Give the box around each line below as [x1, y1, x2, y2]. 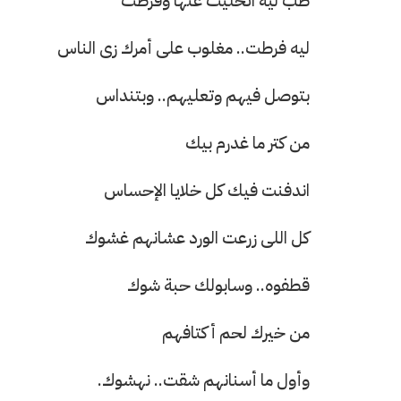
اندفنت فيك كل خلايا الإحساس [100, 176, 310, 203]
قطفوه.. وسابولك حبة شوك [127, 271, 310, 298]
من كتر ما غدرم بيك [185, 129, 310, 156]
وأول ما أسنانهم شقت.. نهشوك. [94, 366, 310, 393]
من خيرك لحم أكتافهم [162, 319, 310, 346]
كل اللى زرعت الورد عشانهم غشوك [81, 224, 310, 251]
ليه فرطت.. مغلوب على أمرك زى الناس [54, 34, 310, 61]
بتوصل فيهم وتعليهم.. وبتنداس [92, 81, 310, 108]
